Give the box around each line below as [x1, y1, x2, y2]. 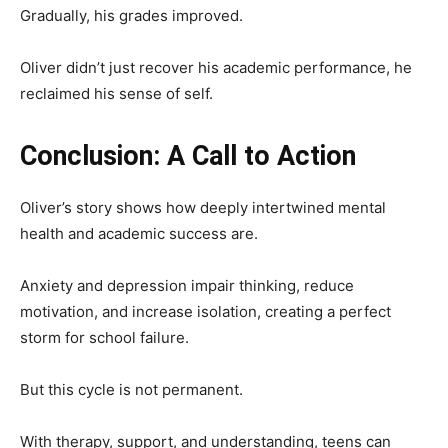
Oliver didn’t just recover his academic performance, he [20, 57, 412, 77]
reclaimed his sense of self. [20, 83, 213, 103]
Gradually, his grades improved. [20, 5, 243, 25]
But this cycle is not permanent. [20, 379, 243, 399]
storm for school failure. [20, 327, 189, 347]
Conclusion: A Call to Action [20, 139, 356, 172]
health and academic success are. [20, 223, 258, 243]
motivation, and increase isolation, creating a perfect [20, 301, 391, 321]
